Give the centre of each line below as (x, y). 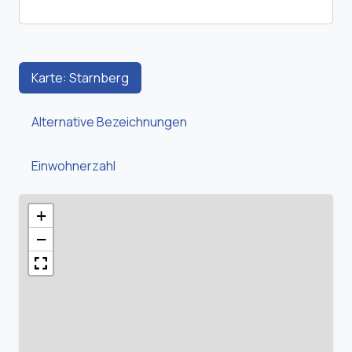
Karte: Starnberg (80, 78)
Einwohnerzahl (73, 166)
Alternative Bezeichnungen (109, 122)
